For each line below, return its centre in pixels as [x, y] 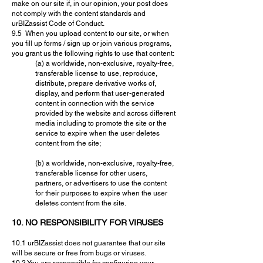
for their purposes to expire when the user [101, 193]
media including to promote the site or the [101, 123]
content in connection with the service [95, 103]
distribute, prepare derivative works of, [96, 83]
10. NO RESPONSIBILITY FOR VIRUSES [87, 222]
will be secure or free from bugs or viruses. [79, 253]
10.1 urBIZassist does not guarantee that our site [89, 243]
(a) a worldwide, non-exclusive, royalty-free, [104, 63]
